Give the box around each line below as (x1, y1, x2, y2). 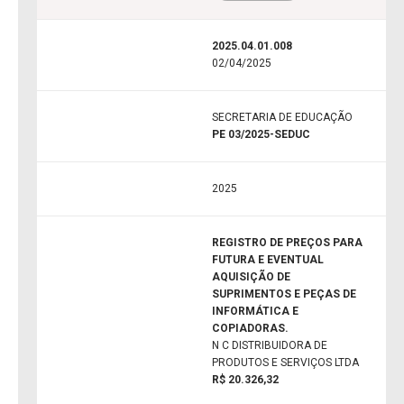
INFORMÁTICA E (212, 305, 298, 318)
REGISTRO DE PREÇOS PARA (212, 236, 363, 250)
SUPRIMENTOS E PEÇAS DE (212, 288, 356, 301)
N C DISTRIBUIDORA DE (212, 339, 327, 353)
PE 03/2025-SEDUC (212, 128, 310, 142)
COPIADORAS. (212, 322, 289, 335)
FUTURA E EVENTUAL (212, 253, 324, 267)
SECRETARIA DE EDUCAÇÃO (212, 111, 353, 124)
